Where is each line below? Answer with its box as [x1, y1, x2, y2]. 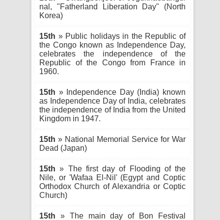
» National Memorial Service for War [55, 135, 186, 143]
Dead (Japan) [39, 144, 87, 152]
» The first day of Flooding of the [55, 165, 186, 173]
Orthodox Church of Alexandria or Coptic [39, 182, 186, 191]
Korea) [39, 11, 63, 20]
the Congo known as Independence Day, [39, 41, 186, 49]
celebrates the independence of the [39, 50, 186, 58]
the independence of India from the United [39, 106, 186, 114]
